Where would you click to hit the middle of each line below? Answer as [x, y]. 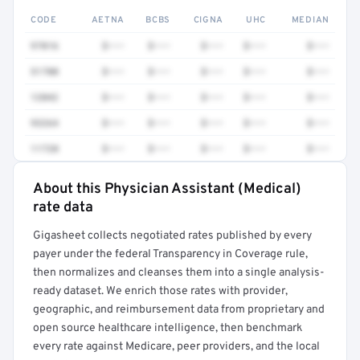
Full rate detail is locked [157, 200]
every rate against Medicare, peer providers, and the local [176, 347]
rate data [63, 208]
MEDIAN [310, 20]
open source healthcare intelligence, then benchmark [168, 328]
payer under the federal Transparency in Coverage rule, [170, 254]
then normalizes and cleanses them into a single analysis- [179, 273]
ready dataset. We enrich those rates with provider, [160, 291]
